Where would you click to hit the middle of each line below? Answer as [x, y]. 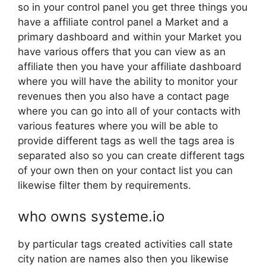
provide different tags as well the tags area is [126, 141]
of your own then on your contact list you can [125, 170]
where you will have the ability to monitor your [128, 81]
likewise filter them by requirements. [104, 185]
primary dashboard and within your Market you [130, 37]
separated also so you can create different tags [131, 156]
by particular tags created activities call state [125, 244]
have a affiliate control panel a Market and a [123, 22]
